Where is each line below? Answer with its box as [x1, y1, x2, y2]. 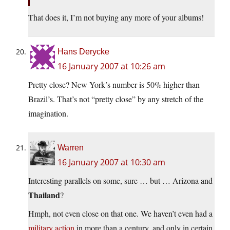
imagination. [28, 108, 68, 119]
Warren [57, 143, 84, 152]
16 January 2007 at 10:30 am [57, 157, 165, 168]
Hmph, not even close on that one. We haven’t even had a [28, 208, 213, 219]
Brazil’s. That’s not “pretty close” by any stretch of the [28, 93, 203, 105]
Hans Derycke [57, 47, 109, 56]
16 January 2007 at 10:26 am [57, 61, 165, 72]
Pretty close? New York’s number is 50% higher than [28, 79, 200, 90]
